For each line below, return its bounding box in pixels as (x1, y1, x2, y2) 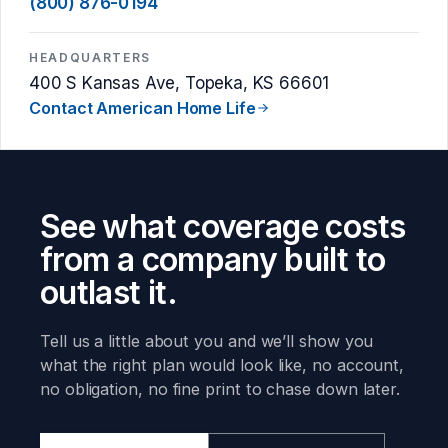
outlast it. (40, 273, 177, 313)
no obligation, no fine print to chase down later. (40, 379, 401, 400)
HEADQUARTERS (29, 49, 152, 65)
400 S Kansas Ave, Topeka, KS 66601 (29, 73, 330, 94)
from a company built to (40, 240, 386, 280)
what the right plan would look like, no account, (40, 355, 405, 376)
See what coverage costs (40, 207, 406, 247)
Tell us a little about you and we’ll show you (40, 331, 374, 352)
